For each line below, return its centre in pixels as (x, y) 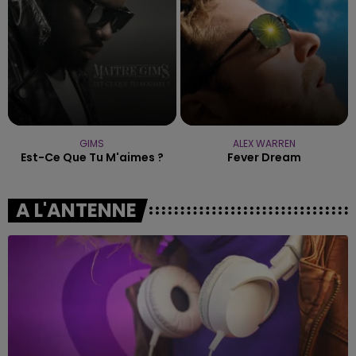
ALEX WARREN (264, 143)
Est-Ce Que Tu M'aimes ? (92, 157)
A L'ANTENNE (76, 210)
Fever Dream (264, 157)
